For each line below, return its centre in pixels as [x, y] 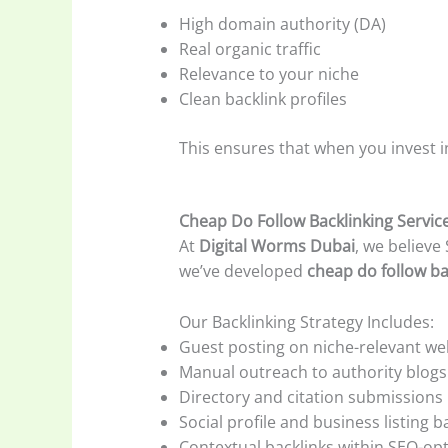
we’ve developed [242, 270]
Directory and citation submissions [310, 396]
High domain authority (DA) [282, 24]
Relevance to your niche [268, 74]
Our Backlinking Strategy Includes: [306, 321]
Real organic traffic [249, 49]
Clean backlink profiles [262, 99]
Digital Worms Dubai [276, 245]
